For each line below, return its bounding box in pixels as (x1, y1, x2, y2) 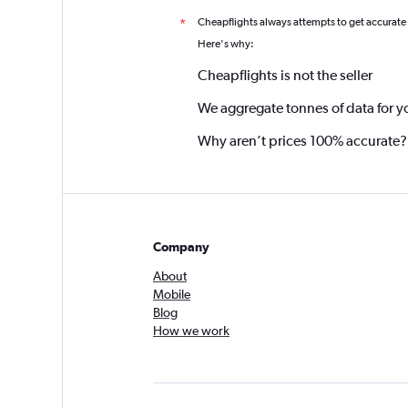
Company (153, 240, 209, 254)
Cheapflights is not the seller (197, 66, 372, 84)
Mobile (153, 287, 190, 301)
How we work (153, 323, 229, 338)
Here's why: (197, 37, 254, 50)
